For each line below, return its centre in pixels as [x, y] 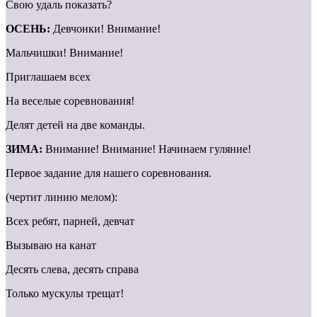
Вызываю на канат [51, 246]
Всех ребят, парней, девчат [70, 221]
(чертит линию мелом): [62, 197]
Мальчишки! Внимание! [64, 53]
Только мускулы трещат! [65, 294]
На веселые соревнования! [70, 101]
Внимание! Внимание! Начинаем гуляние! [147, 149]
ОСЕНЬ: [29, 29]
